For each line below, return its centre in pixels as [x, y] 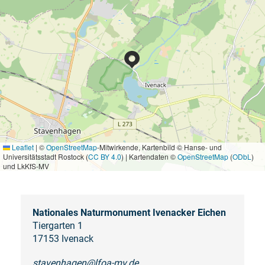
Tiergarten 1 [57, 226]
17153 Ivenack [63, 239]
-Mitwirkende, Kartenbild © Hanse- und [159, 147]
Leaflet [22, 147]
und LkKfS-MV [26, 166]
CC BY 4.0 [105, 157]
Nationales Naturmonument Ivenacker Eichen [129, 213]
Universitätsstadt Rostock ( [46, 157]
